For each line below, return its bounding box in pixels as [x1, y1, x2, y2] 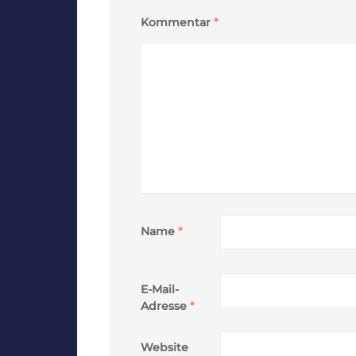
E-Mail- [141, 281, 179, 296]
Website [141, 339, 188, 354]
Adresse [141, 298, 190, 313]
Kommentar [141, 14, 214, 29]
